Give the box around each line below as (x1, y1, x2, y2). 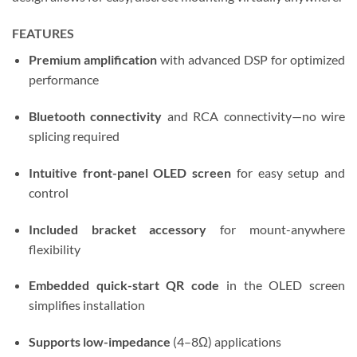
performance (28, 72, 99, 88)
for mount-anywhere (206, 221, 346, 237)
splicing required (28, 127, 120, 143)
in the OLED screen (219, 277, 346, 293)
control (28, 184, 69, 200)
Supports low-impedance (28, 334, 171, 350)
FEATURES (12, 25, 74, 41)
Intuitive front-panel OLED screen (28, 164, 232, 180)
